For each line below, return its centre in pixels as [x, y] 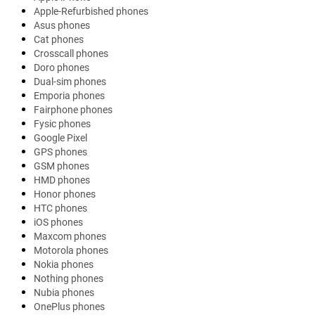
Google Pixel [60, 138]
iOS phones [58, 223]
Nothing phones [69, 279]
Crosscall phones [71, 54]
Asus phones [62, 26]
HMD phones [62, 180]
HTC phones [60, 208]
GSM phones [62, 166]
